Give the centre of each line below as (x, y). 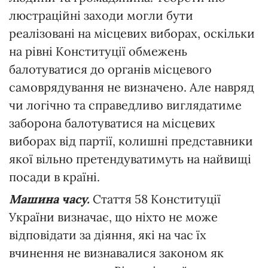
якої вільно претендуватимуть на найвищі (130, 159)
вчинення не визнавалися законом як (116, 252)
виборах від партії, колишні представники (131, 141)
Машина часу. (49, 199)
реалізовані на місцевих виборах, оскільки (132, 33)
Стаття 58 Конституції (155, 199)
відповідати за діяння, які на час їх (108, 234)
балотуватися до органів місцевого (110, 69)
